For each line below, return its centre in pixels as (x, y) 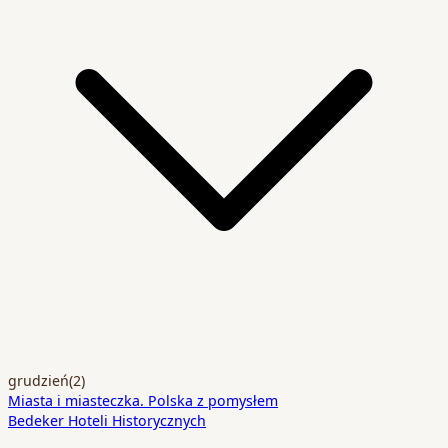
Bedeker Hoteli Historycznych (107, 419)
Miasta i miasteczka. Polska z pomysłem (143, 399)
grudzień (38, 379)
